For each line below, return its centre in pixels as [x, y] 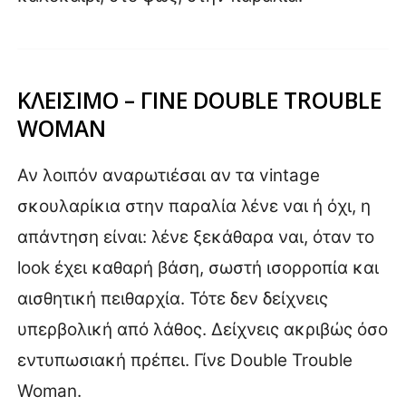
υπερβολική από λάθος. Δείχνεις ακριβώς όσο [203, 329]
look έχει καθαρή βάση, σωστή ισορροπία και [198, 267]
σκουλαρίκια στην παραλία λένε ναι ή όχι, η [194, 206]
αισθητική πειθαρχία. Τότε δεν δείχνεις [173, 298]
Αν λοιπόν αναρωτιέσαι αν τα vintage [169, 175]
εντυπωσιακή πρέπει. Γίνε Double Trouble [185, 360]
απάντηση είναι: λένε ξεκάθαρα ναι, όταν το [196, 237]
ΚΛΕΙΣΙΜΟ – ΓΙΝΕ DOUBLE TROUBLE [199, 100]
